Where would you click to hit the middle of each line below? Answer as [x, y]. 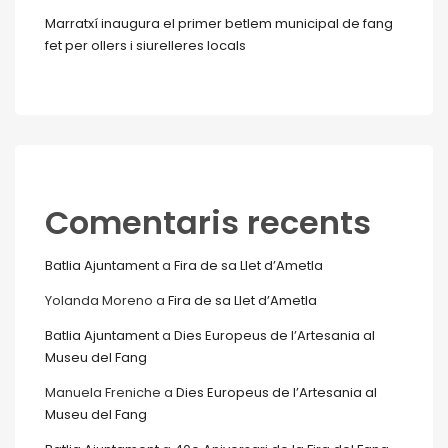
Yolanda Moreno [99, 301]
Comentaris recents [208, 223]
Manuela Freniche [103, 393]
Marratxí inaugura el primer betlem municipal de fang [219, 24]
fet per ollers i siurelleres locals [145, 46]
